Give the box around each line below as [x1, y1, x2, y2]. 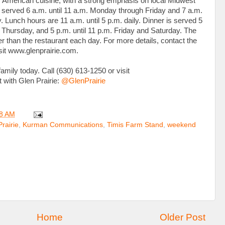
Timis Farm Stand [107, 121, 163, 129]
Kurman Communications [23, 121, 103, 129]
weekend [167, 121, 196, 129]
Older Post [160, 212, 205, 222]
